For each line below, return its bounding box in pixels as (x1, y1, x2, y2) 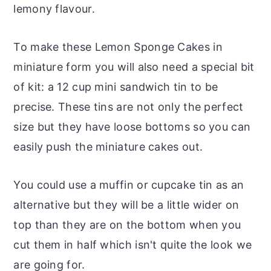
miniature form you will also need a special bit (13, 60, 255, 73)
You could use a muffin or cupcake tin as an (13, 178, 244, 191)
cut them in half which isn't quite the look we (13, 238, 252, 251)
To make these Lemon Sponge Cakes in (13, 40, 223, 53)
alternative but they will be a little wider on (13, 198, 240, 211)
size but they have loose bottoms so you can (13, 120, 251, 133)
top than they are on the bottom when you (13, 218, 241, 231)
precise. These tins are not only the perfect (13, 100, 244, 113)
